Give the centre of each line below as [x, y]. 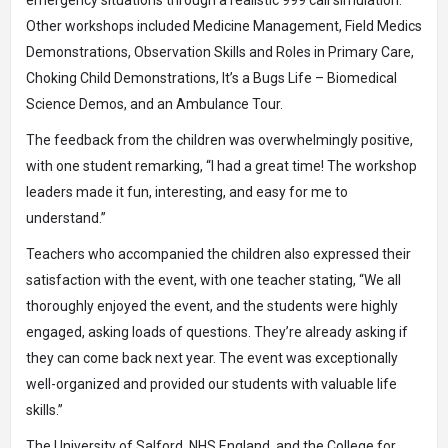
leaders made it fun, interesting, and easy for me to [187, 192]
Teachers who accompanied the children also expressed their [218, 254]
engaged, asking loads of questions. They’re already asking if [217, 332]
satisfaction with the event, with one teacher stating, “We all [213, 280]
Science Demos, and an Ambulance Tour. [154, 104]
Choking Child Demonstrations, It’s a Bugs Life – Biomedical [211, 78]
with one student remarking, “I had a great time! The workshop [221, 166]
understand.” [66, 218]
